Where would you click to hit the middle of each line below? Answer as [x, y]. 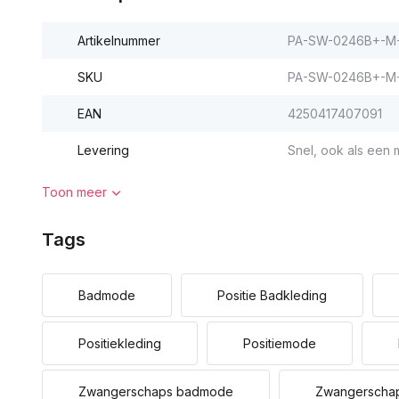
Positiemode [280, 343]
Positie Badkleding [272, 295]
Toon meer [74, 192]
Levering [103, 150]
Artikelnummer [119, 41]
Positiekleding [120, 343]
